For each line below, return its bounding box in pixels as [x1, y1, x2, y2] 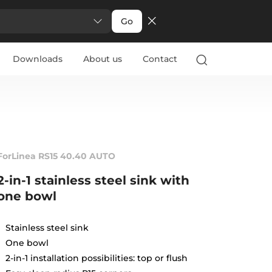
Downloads [12, 53, 63, 64]
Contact [142, 53, 177, 64]
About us [83, 53, 122, 64]
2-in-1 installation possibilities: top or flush [5, 252, 188, 263]
